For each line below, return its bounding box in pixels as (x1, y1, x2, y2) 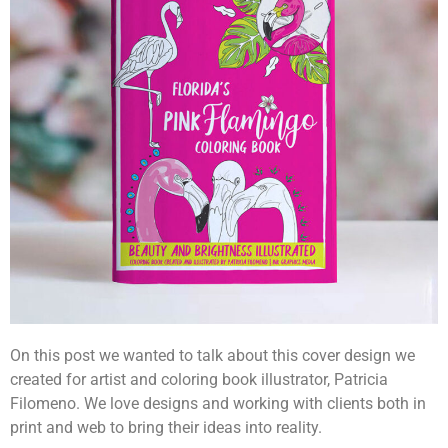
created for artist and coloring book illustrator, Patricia (10, 370, 388, 389)
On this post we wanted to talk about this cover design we (10, 346, 415, 365)
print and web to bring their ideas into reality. (10, 418, 326, 437)
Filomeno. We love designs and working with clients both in (10, 394, 426, 413)
